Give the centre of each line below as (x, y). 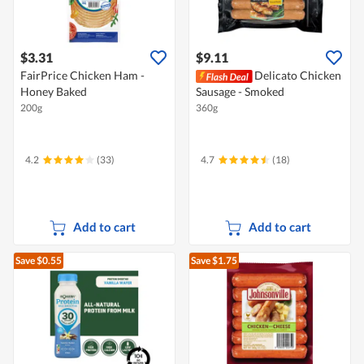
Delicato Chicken (298, 76)
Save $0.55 (39, 261)
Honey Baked (54, 92)
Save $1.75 (214, 261)
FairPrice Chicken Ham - (82, 76)
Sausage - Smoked (240, 92)
